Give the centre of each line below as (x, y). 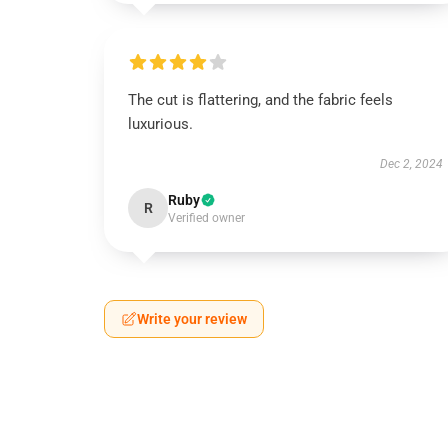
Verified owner (206, 218)
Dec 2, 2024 (411, 164)
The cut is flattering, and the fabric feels (260, 100)
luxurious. (160, 124)
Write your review (192, 319)
